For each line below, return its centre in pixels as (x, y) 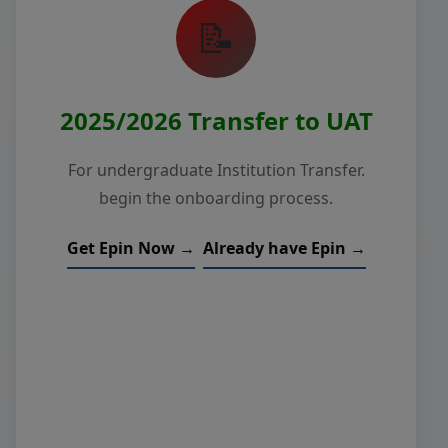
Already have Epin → (284, 248)
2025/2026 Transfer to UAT (216, 120)
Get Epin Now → (130, 248)
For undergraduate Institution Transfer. (216, 170)
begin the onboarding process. (216, 198)
